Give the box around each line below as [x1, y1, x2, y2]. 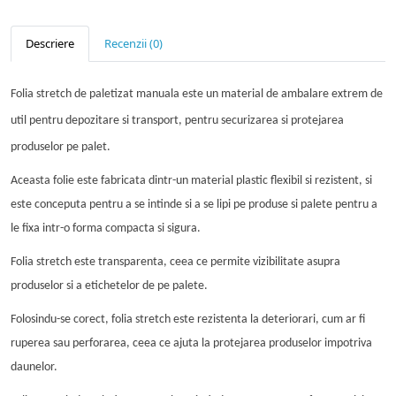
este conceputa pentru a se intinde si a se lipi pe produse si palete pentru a [11, 197, 377, 211]
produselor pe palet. [11, 140, 110, 154]
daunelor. [11, 360, 57, 374]
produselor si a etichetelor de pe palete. [11, 278, 208, 293]
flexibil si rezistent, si [270, 173, 372, 187]
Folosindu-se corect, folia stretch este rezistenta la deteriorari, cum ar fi [11, 312, 365, 326]
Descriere [26, 34, 74, 51]
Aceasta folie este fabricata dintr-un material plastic [11, 173, 268, 187]
